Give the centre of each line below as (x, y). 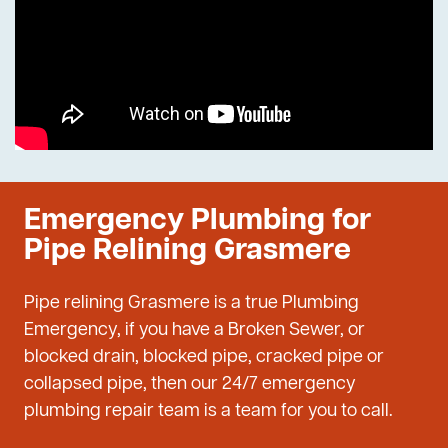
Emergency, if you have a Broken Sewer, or (194, 330)
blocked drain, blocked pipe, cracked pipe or (204, 357)
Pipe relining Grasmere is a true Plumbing (191, 303)
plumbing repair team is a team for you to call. (208, 411)
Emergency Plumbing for (197, 221)
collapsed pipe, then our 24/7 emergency (190, 384)
